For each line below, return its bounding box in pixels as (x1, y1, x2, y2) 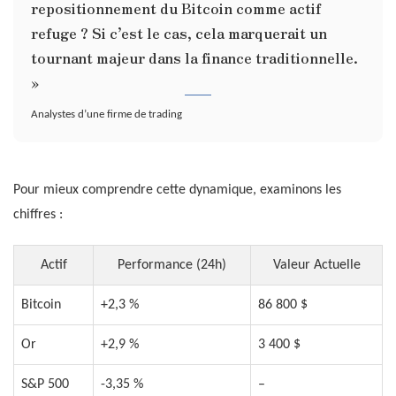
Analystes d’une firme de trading (31, 109, 182, 121)
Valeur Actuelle (272, 258, 361, 273)
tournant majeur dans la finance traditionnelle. (31, 47, 358, 69)
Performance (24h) (118, 258, 226, 273)
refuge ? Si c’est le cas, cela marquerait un (31, 22, 327, 44)
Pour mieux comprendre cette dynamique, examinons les (13, 183, 341, 198)
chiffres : (13, 208, 63, 223)
